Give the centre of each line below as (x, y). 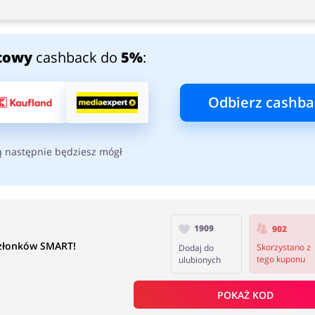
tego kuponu (281, 259)
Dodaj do (197, 248)
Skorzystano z (283, 247)
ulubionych (200, 260)
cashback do (76, 57)
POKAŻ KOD (245, 295)
